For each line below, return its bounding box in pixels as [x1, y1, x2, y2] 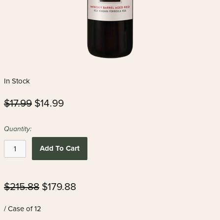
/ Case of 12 [4, 204, 41, 213]
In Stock [4, 77, 30, 85]
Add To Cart [39, 143, 80, 154]
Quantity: [4, 125, 31, 133]
